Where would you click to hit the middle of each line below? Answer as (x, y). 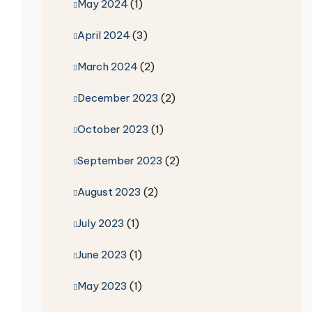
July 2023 (101, 223)
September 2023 (120, 160)
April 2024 (103, 35)
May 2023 (102, 286)
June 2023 (102, 254)
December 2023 (118, 97)
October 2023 (113, 129)
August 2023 (109, 192)
